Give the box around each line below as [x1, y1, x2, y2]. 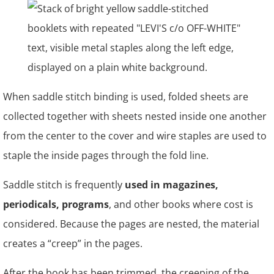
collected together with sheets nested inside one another [3, 109, 267, 123]
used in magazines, [125, 178, 218, 191]
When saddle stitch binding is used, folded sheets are [3, 90, 248, 103]
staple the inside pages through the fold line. [3, 149, 209, 162]
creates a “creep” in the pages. [3, 237, 143, 250]
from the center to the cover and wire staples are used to [3, 129, 267, 143]
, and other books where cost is [109, 198, 253, 211]
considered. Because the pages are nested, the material [3, 217, 259, 231]
